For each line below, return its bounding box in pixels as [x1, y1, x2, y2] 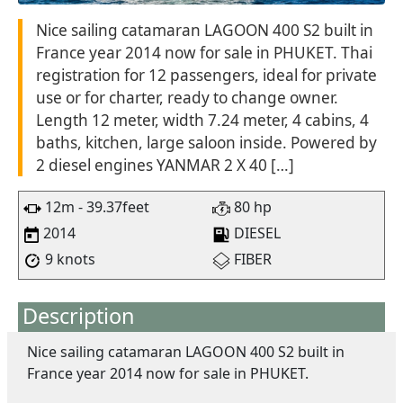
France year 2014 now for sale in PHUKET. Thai [36, 41, 372, 63]
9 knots [41, 248, 95, 269]
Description [22, 300, 135, 330]
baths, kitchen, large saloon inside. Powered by [36, 131, 377, 153]
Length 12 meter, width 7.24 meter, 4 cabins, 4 [36, 109, 369, 130]
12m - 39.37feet [41, 196, 149, 217]
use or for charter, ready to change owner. [36, 86, 338, 108]
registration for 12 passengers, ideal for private [36, 64, 377, 85]
